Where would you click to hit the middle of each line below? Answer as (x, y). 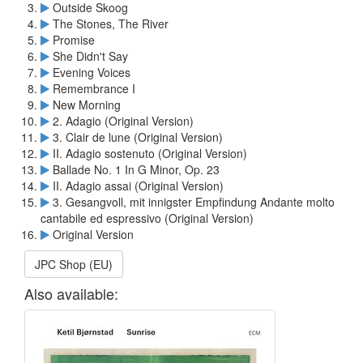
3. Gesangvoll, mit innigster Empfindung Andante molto (192, 202)
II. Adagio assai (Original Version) (137, 186)
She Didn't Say (89, 56)
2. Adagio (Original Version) (122, 121)
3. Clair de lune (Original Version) (136, 137)
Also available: (71, 293)
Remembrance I (92, 88)
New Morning (85, 105)
